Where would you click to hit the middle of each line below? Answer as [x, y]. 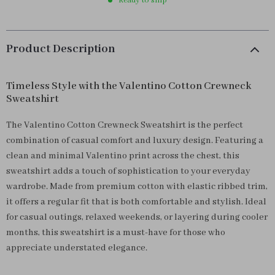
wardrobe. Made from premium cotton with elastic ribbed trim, [137, 187]
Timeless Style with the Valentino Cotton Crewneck [129, 86]
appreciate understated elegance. [77, 248]
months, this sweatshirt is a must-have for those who [116, 233]
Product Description [61, 49]
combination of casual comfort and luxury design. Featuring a [135, 141]
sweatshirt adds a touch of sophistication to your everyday [128, 171]
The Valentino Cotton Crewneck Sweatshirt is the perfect [125, 125]
